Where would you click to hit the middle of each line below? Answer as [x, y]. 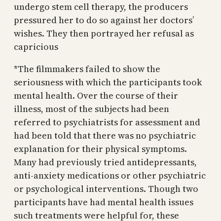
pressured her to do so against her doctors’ [104, 20]
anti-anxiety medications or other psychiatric [110, 175]
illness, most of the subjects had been [92, 109]
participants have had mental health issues [104, 202]
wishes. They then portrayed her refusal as [104, 33]
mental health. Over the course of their [96, 95]
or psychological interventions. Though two [106, 188]
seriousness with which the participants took [108, 82]
